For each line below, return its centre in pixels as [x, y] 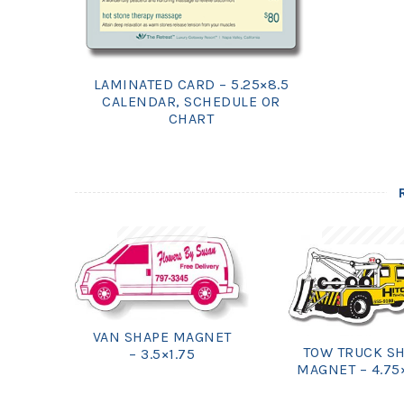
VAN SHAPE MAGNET [162, 337]
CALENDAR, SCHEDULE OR [191, 101]
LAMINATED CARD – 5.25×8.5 [191, 84]
